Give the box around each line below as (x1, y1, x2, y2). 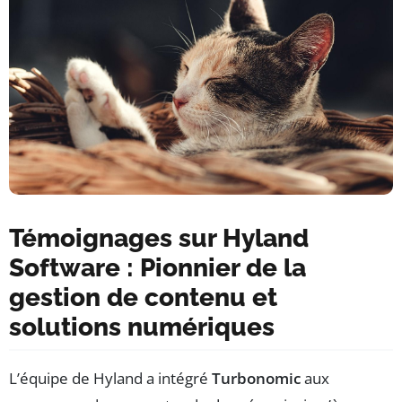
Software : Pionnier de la (9, 252, 306, 283)
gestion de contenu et (9, 282, 277, 312)
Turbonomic (212, 367, 301, 389)
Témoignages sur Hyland (9, 223, 309, 253)
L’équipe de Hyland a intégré (9, 367, 212, 389)
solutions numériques (9, 311, 275, 342)
